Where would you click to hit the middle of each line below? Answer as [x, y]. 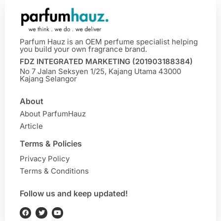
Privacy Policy [45, 158]
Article [31, 126]
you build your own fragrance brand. [83, 49]
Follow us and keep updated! [74, 193]
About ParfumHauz [53, 113]
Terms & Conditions [54, 171]
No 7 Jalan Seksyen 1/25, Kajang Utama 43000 [100, 71]
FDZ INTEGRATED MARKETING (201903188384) [106, 61]
